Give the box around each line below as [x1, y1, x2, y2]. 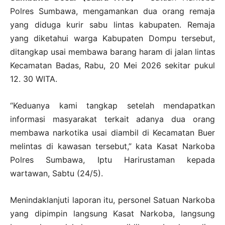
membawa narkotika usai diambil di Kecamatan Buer [10, 128, 215, 138]
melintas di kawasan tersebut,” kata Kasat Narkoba [10, 141, 215, 151]
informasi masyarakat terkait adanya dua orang [10, 114, 215, 124]
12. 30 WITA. [10, 74, 57, 84]
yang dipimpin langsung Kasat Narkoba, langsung [10, 208, 215, 218]
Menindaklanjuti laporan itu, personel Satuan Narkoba [10, 195, 215, 205]
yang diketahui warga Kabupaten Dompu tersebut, [10, 33, 215, 43]
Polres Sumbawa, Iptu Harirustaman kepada [10, 155, 215, 165]
